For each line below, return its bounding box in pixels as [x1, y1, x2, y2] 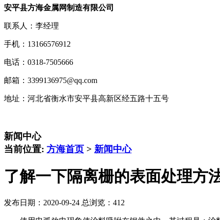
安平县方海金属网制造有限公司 [4, 3, 114, 12]
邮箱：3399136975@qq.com [4, 76, 97, 84]
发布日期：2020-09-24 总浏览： [4, 198, 113, 207]
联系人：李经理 [4, 21, 59, 30]
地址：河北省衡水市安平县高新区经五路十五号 [4, 94, 169, 103]
